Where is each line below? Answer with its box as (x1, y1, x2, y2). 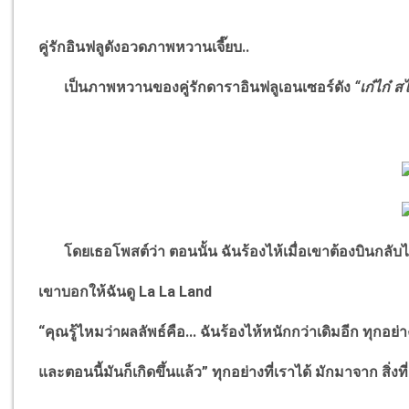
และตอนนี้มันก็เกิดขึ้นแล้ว (38, 363, 203, 382)
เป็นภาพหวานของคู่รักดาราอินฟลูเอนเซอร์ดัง (38, 79, 351, 97)
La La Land (139, 283, 213, 301)
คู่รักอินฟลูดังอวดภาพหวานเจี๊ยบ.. (38, 38, 250, 57)
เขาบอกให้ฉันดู (38, 283, 140, 301)
